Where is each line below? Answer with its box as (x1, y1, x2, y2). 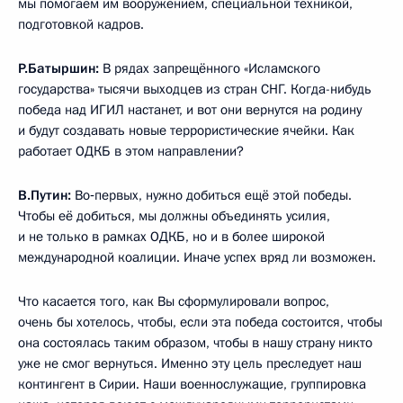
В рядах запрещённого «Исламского (99, 59, 320, 77)
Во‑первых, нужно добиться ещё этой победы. (75, 186, 352, 204)
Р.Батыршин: (18, 59, 99, 77)
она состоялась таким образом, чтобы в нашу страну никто (18, 334, 372, 352)
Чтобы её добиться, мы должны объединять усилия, (18, 207, 330, 225)
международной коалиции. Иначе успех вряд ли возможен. (18, 248, 376, 266)
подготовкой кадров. (18, 15, 144, 33)
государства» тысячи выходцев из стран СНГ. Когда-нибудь (18, 80, 372, 98)
